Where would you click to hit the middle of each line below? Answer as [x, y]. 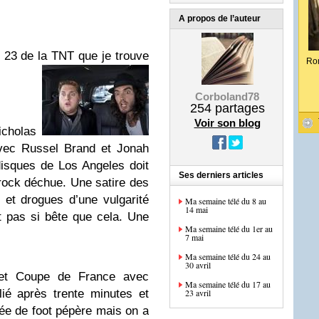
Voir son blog [227, 123]
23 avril [198, 293]
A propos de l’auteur [220, 19]
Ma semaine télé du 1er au [229, 229]
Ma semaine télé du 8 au [226, 201]
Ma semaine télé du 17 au [228, 284]
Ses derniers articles [221, 175]
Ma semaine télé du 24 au [228, 256]
